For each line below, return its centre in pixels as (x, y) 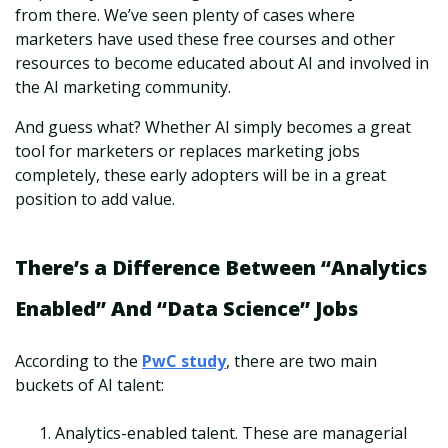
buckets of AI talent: (89, 385)
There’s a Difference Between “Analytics (221, 268)
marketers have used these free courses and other (205, 39)
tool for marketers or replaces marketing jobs (187, 151)
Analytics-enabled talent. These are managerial (231, 433)
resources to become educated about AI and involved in (222, 63)
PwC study (184, 361)
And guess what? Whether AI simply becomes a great (213, 127)
